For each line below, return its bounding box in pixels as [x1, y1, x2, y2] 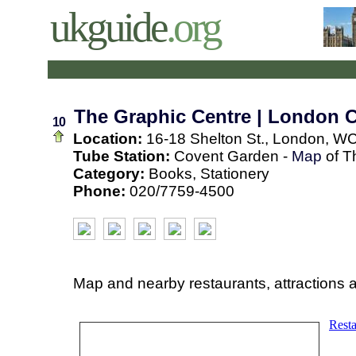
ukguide [50, 3, 166, 51]
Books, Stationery [145, 165, 269, 182]
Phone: [73, 183, 126, 199]
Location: [73, 130, 142, 147]
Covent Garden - [170, 148, 292, 164]
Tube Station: [73, 148, 170, 164]
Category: [73, 165, 145, 182]
